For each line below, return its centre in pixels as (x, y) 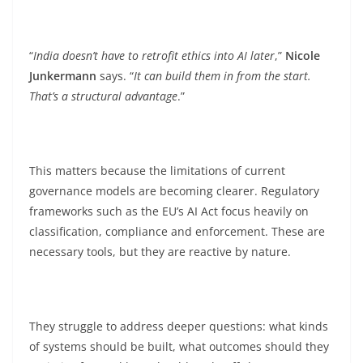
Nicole (303, 56)
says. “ (117, 76)
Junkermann (64, 76)
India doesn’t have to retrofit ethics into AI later (154, 56)
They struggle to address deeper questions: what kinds (179, 326)
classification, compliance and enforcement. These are (177, 231)
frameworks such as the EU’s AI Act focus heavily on (169, 211)
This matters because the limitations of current (157, 171)
